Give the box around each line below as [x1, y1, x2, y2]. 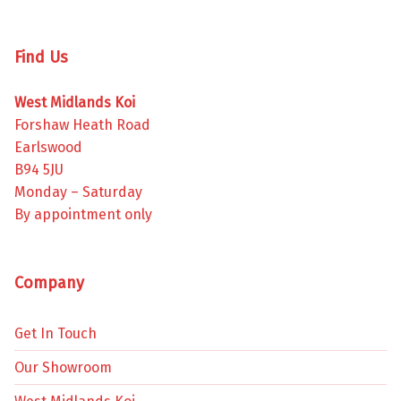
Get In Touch [14, 325, 97, 343]
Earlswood [14, 139, 82, 157]
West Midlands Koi [14, 94, 135, 112]
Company [14, 273, 84, 294]
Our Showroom [14, 359, 112, 377]
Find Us [14, 47, 68, 68]
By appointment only [14, 206, 152, 224]
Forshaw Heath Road [14, 116, 150, 134]
